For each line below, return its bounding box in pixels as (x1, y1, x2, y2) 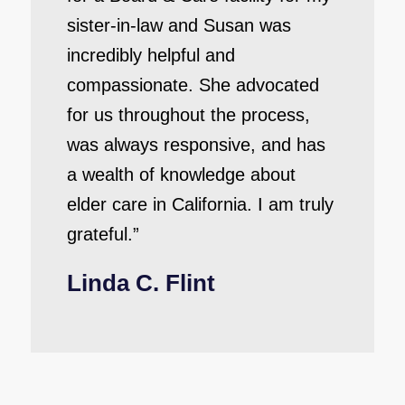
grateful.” (66, 224, 139, 244)
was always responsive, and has (66, 135, 325, 155)
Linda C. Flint (66, 269, 215, 297)
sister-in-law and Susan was (66, 15, 291, 35)
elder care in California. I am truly (66, 194, 334, 214)
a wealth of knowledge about (66, 165, 296, 184)
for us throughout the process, (66, 105, 310, 125)
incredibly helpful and (66, 45, 235, 65)
